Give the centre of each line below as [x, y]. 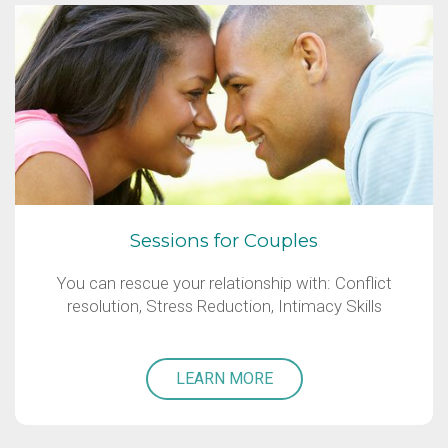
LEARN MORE [224, 379]
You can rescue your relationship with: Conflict [224, 283]
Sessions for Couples [224, 241]
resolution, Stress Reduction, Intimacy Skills [224, 306]
